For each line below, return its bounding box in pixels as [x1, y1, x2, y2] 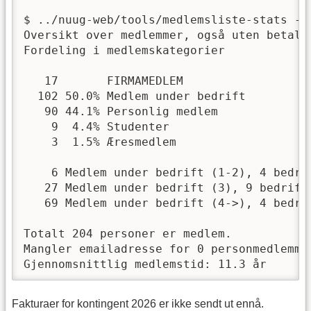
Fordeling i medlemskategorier [24, 43, 225, 57]
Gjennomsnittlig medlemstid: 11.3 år [24, 257, 267, 271]
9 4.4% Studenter [24, 119, 169, 133]
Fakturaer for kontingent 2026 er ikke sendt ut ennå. [12, 297, 264, 310]
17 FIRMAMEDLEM [24, 74, 183, 87]
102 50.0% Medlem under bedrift [24, 89, 246, 103]
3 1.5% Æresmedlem [24, 135, 176, 149]
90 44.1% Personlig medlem [24, 104, 218, 118]
